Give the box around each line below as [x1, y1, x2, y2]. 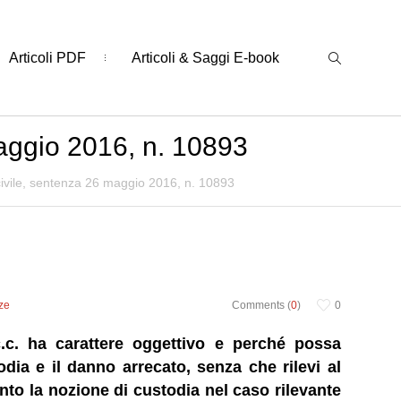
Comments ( [231, 299, 291, 311]
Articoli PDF [8, 49, 86, 65]
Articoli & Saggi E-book [131, 49, 279, 65]
